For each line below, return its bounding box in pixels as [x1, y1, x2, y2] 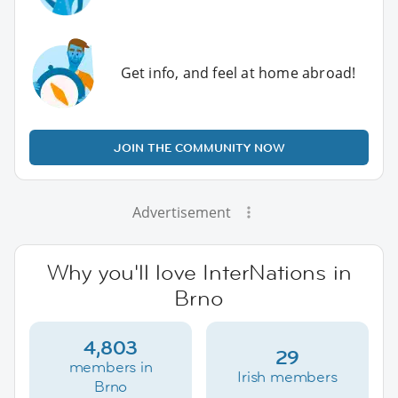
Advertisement [131, 202, 231, 222]
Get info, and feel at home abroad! [120, 62, 356, 83]
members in [68, 356, 153, 377]
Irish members [237, 366, 338, 386]
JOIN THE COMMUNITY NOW [113, 139, 285, 155]
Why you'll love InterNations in [46, 258, 352, 286]
